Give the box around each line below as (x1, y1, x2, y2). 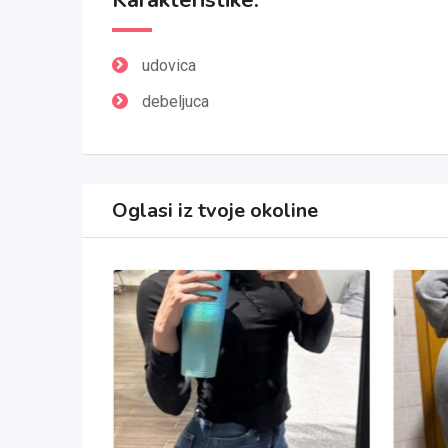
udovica (142, 56, 196, 75)
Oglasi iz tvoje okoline (112, 196, 318, 224)
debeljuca (142, 92, 209, 111)
